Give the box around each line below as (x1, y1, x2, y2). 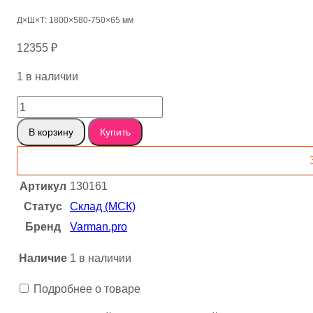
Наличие (19, 252, 67, 265)
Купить (100, 126, 131, 138)
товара (16, 116, 52, 129)
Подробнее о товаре (34, 283, 140, 296)
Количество (16, 99, 76, 111)
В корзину (29, 126, 73, 138)
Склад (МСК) (70, 201, 136, 213)
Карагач (16, 133, 57, 146)
